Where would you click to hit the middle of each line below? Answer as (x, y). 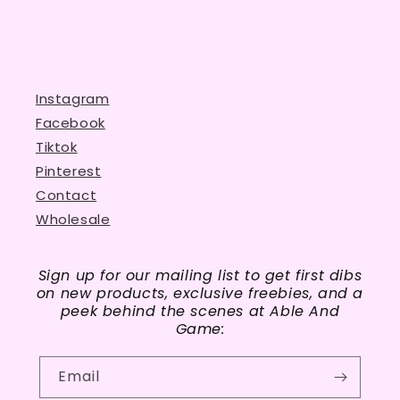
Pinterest (69, 171)
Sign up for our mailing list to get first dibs (200, 275)
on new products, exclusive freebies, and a (200, 293)
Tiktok (57, 146)
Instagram (73, 98)
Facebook (71, 122)
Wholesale (73, 219)
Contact (67, 195)
